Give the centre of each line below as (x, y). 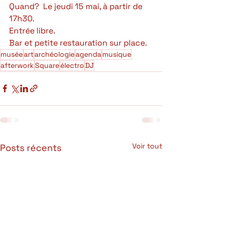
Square (47, 65)
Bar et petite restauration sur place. (78, 43)
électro (72, 65)
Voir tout (147, 146)
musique (117, 54)
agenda (88, 54)
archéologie (54, 54)
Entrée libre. (32, 30)
